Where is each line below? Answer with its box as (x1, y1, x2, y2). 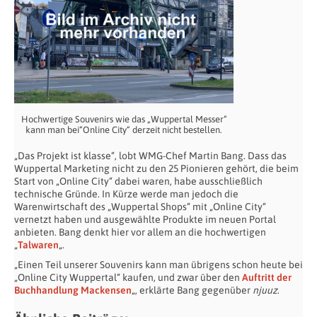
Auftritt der (242, 272, 292, 284)
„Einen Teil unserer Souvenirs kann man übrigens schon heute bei (14, 259, 303, 271)
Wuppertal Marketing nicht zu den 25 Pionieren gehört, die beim (14, 163, 299, 175)
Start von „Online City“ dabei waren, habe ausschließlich (14, 175, 263, 188)
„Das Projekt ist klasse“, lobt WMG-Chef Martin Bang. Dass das (14, 150, 287, 162)
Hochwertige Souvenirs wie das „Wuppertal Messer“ (21, 114, 227, 125)
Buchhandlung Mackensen (14, 284, 132, 296)
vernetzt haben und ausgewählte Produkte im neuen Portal (14, 214, 276, 226)
